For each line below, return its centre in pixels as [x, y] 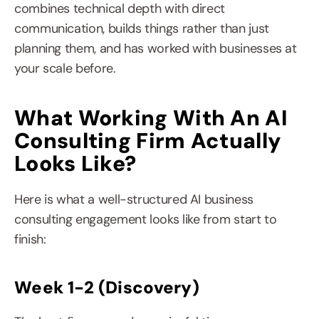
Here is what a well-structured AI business [134, 200]
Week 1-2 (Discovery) [107, 288]
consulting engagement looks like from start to [146, 220]
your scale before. [65, 69]
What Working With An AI [151, 118]
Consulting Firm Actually [148, 141]
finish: [30, 240]
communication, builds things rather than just [142, 29]
